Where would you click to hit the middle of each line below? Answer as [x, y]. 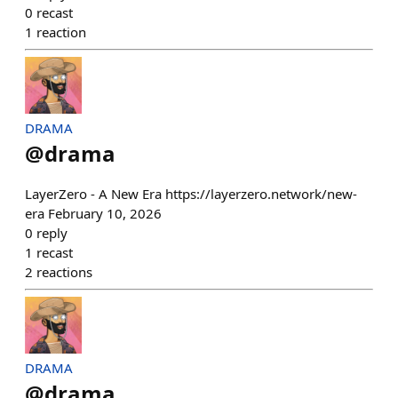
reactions [64, 272]
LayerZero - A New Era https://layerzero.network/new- [191, 194]
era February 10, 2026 [93, 213]
